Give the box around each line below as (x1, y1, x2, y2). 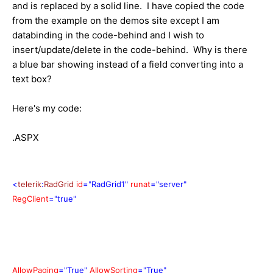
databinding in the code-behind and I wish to (12, 29, 204, 41)
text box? (12, 73, 52, 85)
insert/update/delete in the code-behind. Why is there (12, 43, 247, 55)
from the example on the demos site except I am (12, 14, 219, 26)
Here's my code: (12, 102, 82, 114)
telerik (18, 179, 41, 189)
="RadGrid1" (83, 179, 128, 189)
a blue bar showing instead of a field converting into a (12, 58, 243, 70)
